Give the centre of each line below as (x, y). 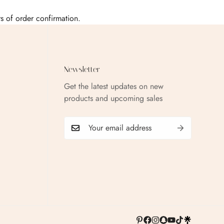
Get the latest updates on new (113, 86)
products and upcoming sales (113, 98)
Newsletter (82, 69)
